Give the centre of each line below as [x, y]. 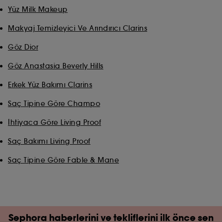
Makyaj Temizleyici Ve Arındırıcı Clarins [78, 28]
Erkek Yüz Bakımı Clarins [50, 85]
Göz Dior [23, 47]
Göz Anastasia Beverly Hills [56, 66]
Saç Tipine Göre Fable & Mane [63, 160]
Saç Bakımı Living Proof [49, 141]
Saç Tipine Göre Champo [54, 104]
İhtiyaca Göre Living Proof [55, 123]
